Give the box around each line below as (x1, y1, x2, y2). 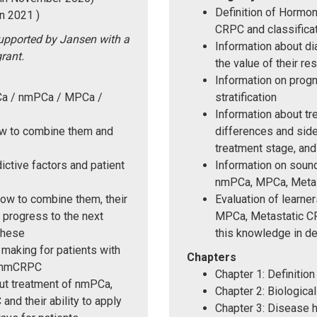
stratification (215, 90, 277, 104)
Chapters (187, 250, 236, 264)
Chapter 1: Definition (215, 267, 315, 281)
